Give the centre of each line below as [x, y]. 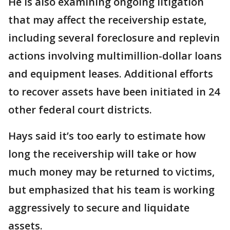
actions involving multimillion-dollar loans [115, 56]
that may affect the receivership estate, [107, 20]
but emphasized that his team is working [111, 190]
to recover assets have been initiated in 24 [114, 92]
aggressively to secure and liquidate [99, 208]
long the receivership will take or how [102, 154]
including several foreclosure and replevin [114, 38]
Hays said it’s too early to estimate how [107, 136]
